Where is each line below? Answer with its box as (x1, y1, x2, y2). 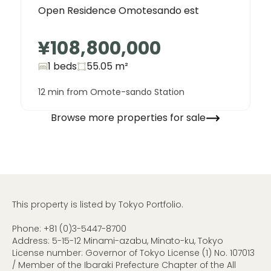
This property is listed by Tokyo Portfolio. (12, 198, 183, 211)
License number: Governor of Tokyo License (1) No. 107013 (12, 246, 255, 259)
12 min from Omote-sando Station (38, 85, 184, 98)
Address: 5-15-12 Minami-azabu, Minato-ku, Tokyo (12, 234, 223, 247)
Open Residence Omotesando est (38, 3, 199, 18)
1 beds (48, 59, 77, 73)
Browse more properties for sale (51, 111, 206, 125)
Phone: (12, 222, 44, 235)
